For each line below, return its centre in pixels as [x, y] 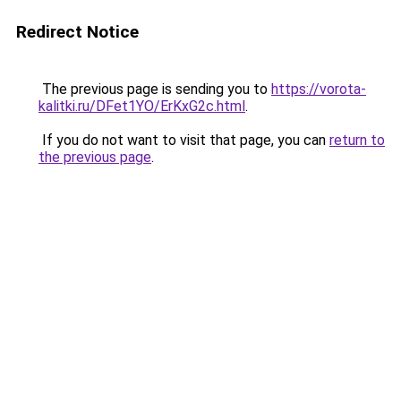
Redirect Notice [77, 32]
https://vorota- [319, 89]
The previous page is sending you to [155, 89]
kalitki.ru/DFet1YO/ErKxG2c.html [142, 106]
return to [357, 140]
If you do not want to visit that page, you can [184, 140]
